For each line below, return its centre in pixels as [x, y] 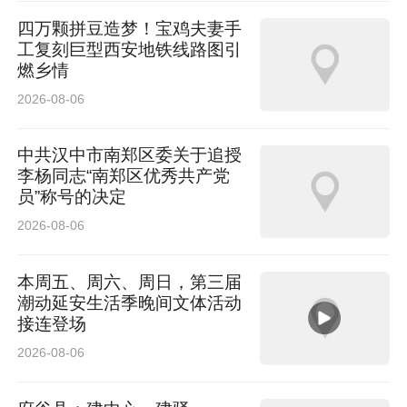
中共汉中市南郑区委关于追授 [130, 155]
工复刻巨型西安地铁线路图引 [130, 49]
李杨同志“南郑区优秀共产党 [124, 176]
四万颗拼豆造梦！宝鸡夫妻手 [130, 28]
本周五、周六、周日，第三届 [130, 283]
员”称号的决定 [72, 197]
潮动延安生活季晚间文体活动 [130, 303]
